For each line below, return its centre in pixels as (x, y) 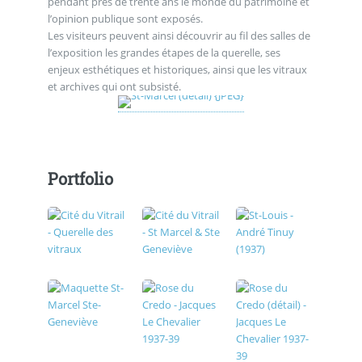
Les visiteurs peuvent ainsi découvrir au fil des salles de (179, 35)
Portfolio (80, 179)
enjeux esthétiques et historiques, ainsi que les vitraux (177, 69)
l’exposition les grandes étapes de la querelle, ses (164, 52)
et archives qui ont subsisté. (115, 86)
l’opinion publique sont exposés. (125, 18)
